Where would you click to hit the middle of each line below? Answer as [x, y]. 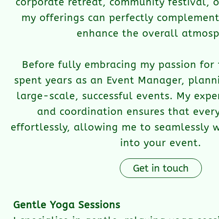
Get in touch [161, 168]
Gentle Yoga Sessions [67, 205]
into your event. [161, 143]
